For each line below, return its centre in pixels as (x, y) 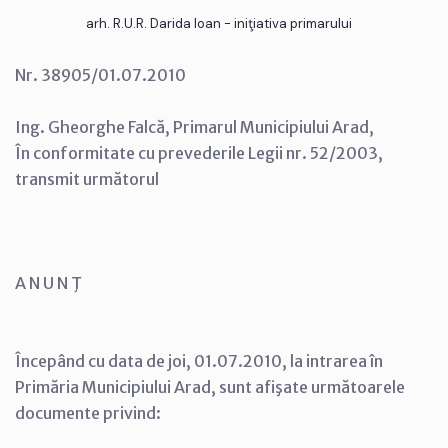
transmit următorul (87, 178)
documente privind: (88, 412)
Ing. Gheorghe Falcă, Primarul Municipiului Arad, (194, 126)
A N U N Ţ (48, 282)
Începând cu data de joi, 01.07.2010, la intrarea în (199, 360)
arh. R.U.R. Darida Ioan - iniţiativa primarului (219, 23)
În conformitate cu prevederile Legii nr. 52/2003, (199, 152)
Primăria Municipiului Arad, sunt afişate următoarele (210, 386)
